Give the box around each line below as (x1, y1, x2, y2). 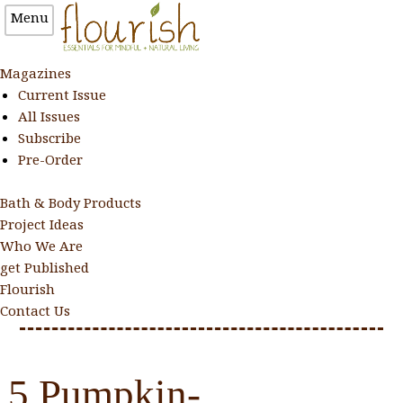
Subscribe (17, 128, 81, 147)
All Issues (17, 106, 80, 125)
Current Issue (17, 85, 106, 103)
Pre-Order (17, 149, 83, 168)
